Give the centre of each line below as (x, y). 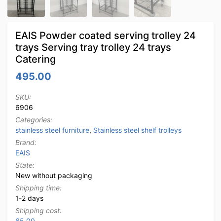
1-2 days (29, 198)
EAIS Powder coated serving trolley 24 (106, 35)
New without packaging (54, 175)
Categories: (34, 119)
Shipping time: (38, 187)
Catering (36, 59)
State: (25, 165)
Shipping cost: (38, 210)
